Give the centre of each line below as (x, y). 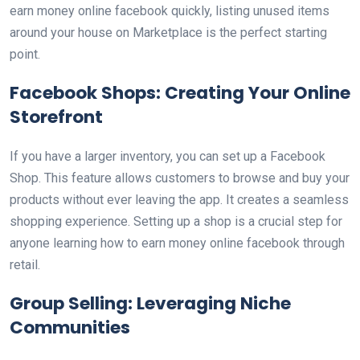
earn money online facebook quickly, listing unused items (170, 11)
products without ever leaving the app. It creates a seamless (179, 200)
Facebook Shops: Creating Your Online (180, 93)
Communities (70, 327)
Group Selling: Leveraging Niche (150, 303)
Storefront (56, 117)
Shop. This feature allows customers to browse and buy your (180, 178)
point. (25, 54)
